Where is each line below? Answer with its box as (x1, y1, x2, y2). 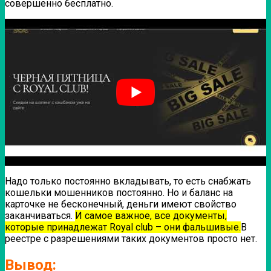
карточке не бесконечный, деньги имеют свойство (5, 198, 237, 211)
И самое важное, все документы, (75, 210, 227, 222)
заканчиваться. (5, 210, 75, 222)
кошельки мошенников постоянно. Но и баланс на (5, 187, 233, 199)
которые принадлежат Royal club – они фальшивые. (5, 221, 241, 233)
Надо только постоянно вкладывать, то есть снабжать (5, 175, 251, 188)
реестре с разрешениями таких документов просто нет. (5, 233, 257, 245)
